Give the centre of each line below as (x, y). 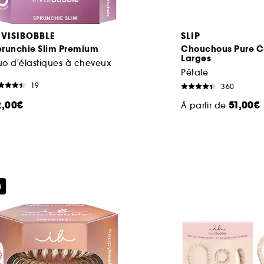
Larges (196, 58)
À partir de (205, 105)
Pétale (194, 72)
